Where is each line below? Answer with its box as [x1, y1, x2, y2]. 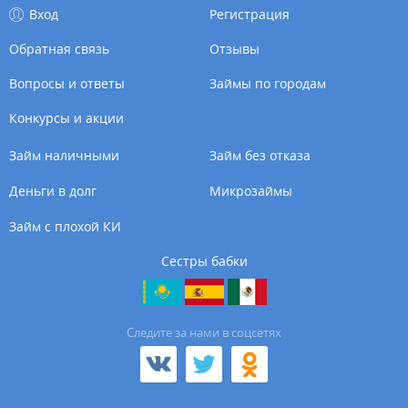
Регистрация [209, 5, 291, 23]
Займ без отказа [209, 146, 311, 164]
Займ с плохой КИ [9, 217, 121, 235]
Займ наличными [9, 146, 119, 164]
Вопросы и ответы [9, 74, 125, 92]
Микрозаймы [209, 181, 293, 199]
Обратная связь [9, 39, 109, 57]
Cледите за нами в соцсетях [127, 324, 281, 342]
